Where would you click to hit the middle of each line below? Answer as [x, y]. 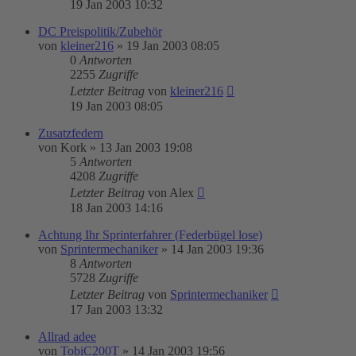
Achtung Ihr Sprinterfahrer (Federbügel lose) [150, 235]
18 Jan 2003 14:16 [116, 208]
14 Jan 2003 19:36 [217, 249]
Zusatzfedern [71, 133]
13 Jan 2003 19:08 [146, 147]
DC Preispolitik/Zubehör [100, 31]
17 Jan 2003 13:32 [116, 310]
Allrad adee [67, 337]
